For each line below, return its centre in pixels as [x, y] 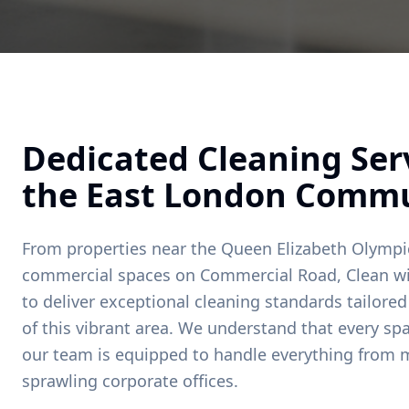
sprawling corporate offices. [130, 380]
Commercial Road [268, 274]
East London [186, 194]
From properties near [106, 248]
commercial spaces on [111, 274]
